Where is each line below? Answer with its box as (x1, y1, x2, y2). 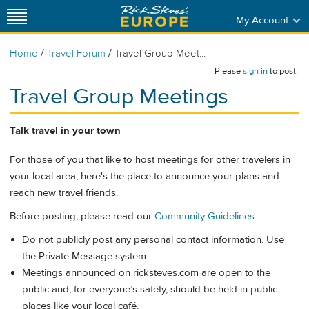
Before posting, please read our (10, 209, 154, 223)
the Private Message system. (22, 249, 148, 263)
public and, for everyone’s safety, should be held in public (22, 282, 277, 296)
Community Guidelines (154, 209, 255, 223)
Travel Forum (47, 47, 106, 60)
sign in (243, 66, 268, 77)
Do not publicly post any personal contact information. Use (22, 232, 284, 246)
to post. (268, 66, 298, 77)
